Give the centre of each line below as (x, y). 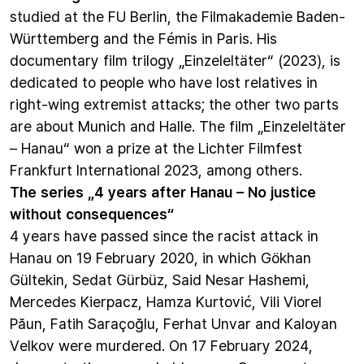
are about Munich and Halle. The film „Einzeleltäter (178, 126)
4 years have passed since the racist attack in (164, 235)
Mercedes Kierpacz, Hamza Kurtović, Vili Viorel (166, 301)
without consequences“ (92, 213)
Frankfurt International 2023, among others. (156, 169)
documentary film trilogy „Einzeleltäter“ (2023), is (175, 60)
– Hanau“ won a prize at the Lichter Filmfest (156, 147)
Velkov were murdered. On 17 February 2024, (161, 345)
